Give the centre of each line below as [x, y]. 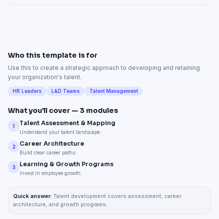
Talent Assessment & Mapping [67, 123]
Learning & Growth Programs [66, 164]
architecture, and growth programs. [60, 204]
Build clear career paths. [48, 153]
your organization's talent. [45, 77]
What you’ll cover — [44, 110]
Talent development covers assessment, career [117, 196]
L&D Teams [66, 91]
